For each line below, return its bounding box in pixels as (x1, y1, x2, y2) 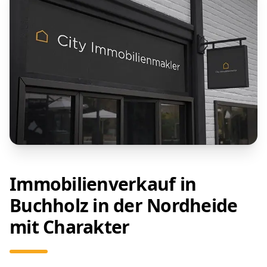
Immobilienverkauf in (10, 171, 196, 196)
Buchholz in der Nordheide (10, 193, 238, 218)
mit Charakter (10, 214, 130, 239)
